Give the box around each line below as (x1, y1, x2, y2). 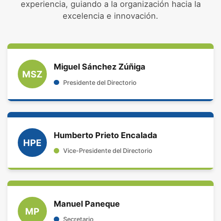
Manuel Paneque (54, 199, 120, 209)
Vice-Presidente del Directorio (63, 147, 152, 155)
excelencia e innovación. (63, 11, 158, 21)
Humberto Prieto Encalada (54, 130, 158, 141)
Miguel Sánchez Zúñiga (54, 62, 146, 72)
